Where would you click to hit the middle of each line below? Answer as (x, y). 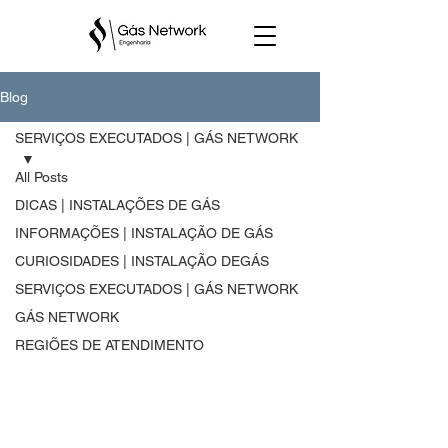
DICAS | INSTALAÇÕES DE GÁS (117, 205)
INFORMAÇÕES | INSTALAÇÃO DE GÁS (144, 233)
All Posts (41, 177)
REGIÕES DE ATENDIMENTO (109, 345)
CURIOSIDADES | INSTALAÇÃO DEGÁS (142, 261)
